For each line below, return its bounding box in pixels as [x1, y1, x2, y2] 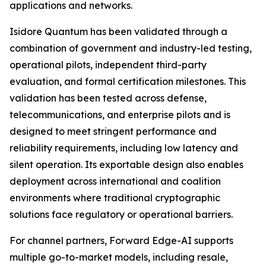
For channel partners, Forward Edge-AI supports [9, 235, 233, 247]
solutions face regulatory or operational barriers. [9, 208, 233, 221]
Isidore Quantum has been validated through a [9, 26, 227, 38]
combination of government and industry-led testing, [9, 42, 252, 55]
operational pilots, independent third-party [9, 59, 207, 71]
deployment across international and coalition [9, 175, 221, 188]
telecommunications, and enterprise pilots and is [9, 109, 230, 121]
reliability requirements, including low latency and [9, 142, 238, 154]
